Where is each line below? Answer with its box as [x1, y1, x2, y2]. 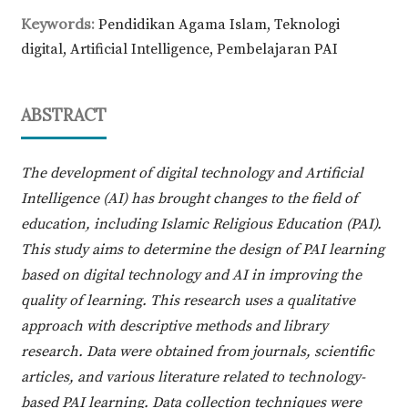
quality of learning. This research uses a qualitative [20, 291, 355, 310]
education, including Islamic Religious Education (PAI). [20, 214, 382, 233]
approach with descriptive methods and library [20, 316, 328, 335]
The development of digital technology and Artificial [20, 163, 363, 182]
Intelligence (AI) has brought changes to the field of [20, 189, 358, 208]
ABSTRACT [20, 105, 107, 127]
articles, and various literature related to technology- [20, 367, 365, 386]
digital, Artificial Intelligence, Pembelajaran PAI [20, 39, 338, 58]
